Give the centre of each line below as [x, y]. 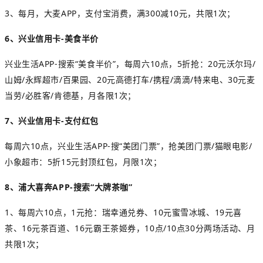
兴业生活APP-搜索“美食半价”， [65, 63]
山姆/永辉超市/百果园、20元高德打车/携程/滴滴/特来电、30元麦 [130, 79]
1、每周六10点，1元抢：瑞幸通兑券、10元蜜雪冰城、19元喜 [123, 212]
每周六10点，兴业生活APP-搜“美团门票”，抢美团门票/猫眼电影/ [129, 146]
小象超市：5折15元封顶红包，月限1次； [83, 161]
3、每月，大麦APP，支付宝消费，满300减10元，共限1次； [120, 13]
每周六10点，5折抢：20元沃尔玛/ [190, 63]
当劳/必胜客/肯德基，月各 [55, 95]
